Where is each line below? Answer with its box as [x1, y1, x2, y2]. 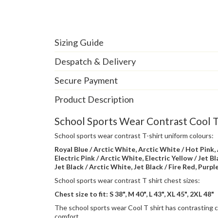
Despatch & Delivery [54, 55, 136, 67]
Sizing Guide [54, 36, 104, 48]
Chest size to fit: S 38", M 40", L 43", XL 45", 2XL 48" [54, 190, 214, 199]
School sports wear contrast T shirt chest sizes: [54, 176, 200, 185]
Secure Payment [54, 74, 118, 86]
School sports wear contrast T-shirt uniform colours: [54, 131, 215, 140]
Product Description [54, 94, 134, 105]
